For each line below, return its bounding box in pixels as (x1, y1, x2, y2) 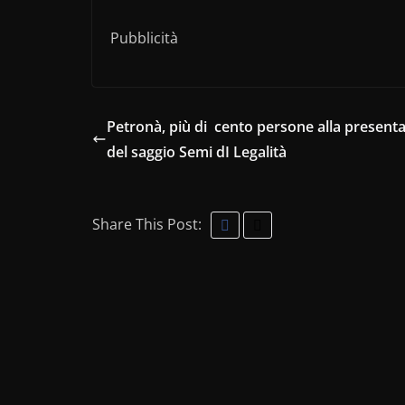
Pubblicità (110, 27, 178, 48)
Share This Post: (92, 213, 202, 234)
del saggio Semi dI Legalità (107, 141, 290, 162)
